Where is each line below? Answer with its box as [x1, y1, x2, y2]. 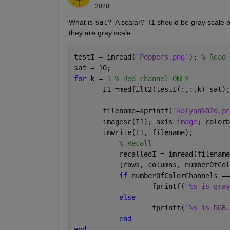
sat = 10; [73, 64, 111, 72]
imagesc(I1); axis [73, 118, 177, 126]
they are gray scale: [68, 29, 133, 37]
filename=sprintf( [73, 107, 172, 116]
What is [68, 18, 95, 27]
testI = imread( [73, 53, 136, 62]
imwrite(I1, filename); [73, 128, 193, 137]
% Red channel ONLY [114, 74, 189, 83]
